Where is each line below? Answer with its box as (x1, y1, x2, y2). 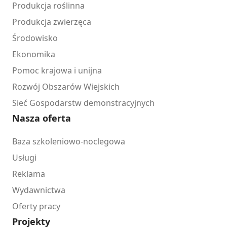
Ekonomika (12, 49, 55, 60)
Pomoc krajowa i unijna (12, 65, 102, 77)
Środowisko (12, 32, 58, 44)
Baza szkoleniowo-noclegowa (12, 136, 125, 147)
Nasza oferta (12, 112, 71, 125)
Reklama (12, 168, 45, 180)
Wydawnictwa (12, 184, 65, 196)
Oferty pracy (12, 201, 60, 212)
